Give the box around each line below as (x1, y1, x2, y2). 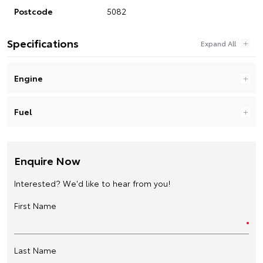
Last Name (14, 244, 56, 256)
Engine (14, 72, 43, 84)
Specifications (7, 35, 79, 50)
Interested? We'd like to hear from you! (14, 177, 170, 189)
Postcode (14, 5, 53, 17)
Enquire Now (14, 152, 80, 168)
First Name (14, 199, 56, 211)
